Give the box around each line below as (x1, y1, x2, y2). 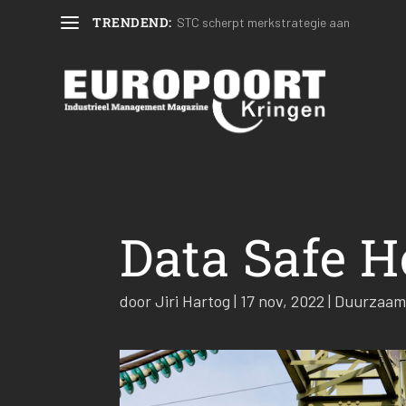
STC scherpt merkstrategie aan (176, 14, 350, 30)
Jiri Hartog (155, 290, 230, 311)
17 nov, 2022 (240, 290, 324, 311)
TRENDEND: (92, 14, 172, 31)
